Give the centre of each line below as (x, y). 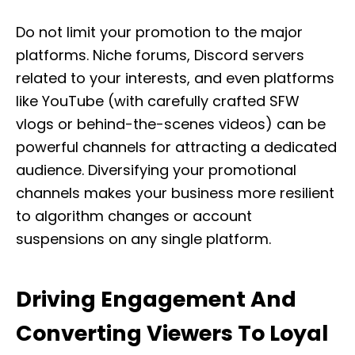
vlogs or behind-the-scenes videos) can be (171, 124)
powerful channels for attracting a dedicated (176, 147)
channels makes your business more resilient (175, 193)
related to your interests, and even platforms (175, 78)
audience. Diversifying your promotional (156, 170)
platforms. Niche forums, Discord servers (160, 55)
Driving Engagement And (156, 299)
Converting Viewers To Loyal (172, 333)
